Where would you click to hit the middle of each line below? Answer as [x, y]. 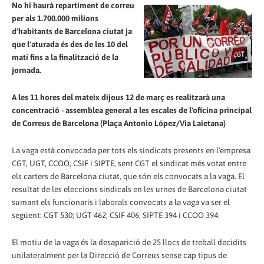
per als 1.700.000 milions [55, 18]
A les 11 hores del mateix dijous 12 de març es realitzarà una [118, 97]
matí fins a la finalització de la [65, 57]
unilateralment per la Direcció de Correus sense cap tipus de [119, 255]
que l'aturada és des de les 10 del [70, 44]
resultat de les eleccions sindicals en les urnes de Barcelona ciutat [129, 189]
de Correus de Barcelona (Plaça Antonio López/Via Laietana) [119, 123]
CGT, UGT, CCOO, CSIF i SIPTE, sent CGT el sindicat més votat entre [129, 163]
